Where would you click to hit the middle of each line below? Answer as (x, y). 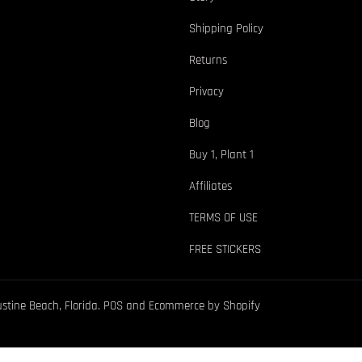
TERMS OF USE (223, 218)
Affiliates (210, 187)
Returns (208, 61)
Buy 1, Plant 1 (221, 155)
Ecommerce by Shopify (204, 306)
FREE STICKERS (225, 250)
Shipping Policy (226, 29)
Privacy (206, 92)
